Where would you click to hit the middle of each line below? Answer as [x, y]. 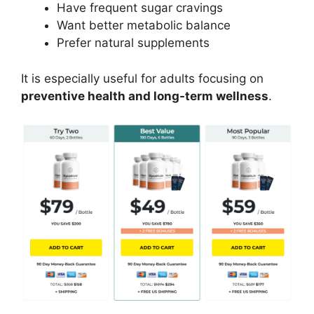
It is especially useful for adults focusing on [142, 78]
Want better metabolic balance [144, 26]
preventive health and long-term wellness [145, 96]
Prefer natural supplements [133, 43]
